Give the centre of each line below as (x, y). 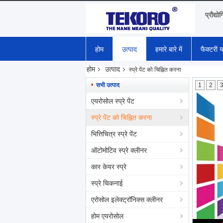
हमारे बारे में (169, 49)
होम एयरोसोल (107, 216)
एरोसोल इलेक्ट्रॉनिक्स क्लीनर (127, 200)
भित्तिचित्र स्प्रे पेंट (114, 134)
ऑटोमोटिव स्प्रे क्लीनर (119, 150)
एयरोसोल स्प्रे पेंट (113, 101)
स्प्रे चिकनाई (107, 183)
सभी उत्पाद (108, 85)
